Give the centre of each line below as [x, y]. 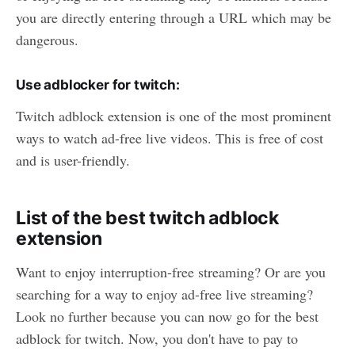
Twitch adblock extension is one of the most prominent [174, 115]
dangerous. [47, 39]
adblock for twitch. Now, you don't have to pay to [157, 338]
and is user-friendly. [73, 160]
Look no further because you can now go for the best [167, 316]
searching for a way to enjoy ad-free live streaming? [164, 294]
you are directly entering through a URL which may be [174, 17]
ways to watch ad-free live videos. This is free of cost [170, 137]
